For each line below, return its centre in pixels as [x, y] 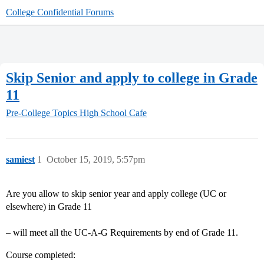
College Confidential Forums [60, 12]
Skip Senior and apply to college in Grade [132, 77]
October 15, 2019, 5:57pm [96, 160]
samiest [20, 160]
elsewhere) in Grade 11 [49, 207]
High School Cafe [113, 113]
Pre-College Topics [42, 113]
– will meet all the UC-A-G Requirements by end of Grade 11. [122, 233]
